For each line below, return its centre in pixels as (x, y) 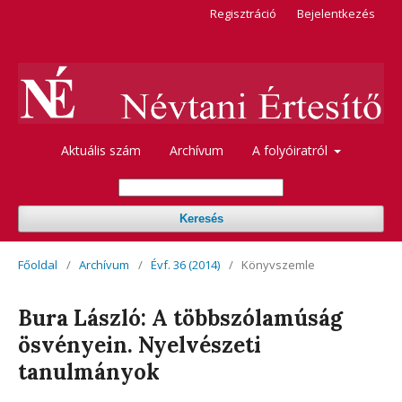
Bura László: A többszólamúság (180, 318)
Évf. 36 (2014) (185, 264)
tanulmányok (89, 371)
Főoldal (38, 264)
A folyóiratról (291, 150)
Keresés (201, 218)
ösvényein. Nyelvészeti (140, 345)
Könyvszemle (278, 264)
